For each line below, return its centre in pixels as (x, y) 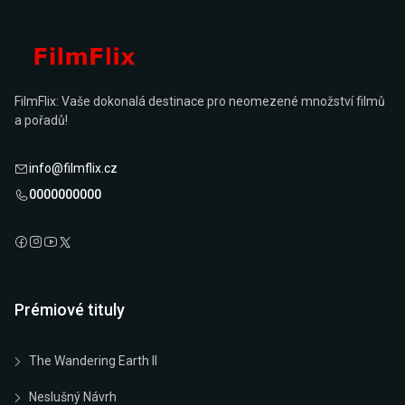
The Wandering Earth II (93, 361)
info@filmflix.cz (73, 169)
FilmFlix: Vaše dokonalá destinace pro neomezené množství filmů (200, 102)
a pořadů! (41, 121)
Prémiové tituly (70, 310)
